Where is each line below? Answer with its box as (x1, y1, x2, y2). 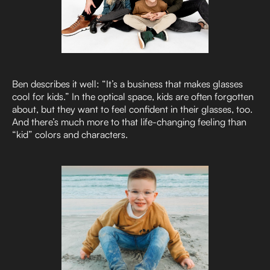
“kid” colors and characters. (12, 128, 128, 141)
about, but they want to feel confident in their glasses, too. (12, 103, 253, 116)
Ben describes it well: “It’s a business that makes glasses (12, 78, 243, 90)
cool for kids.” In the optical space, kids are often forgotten (12, 90, 254, 103)
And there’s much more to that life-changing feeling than (12, 116, 246, 128)
